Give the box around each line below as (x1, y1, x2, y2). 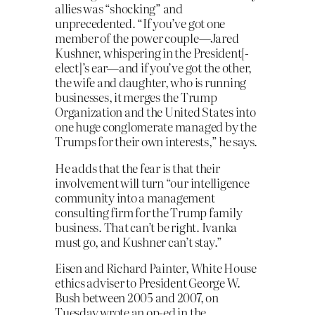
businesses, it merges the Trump (55, 87, 217, 105)
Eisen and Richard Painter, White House (55, 259, 257, 277)
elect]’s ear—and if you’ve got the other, (55, 58, 252, 76)
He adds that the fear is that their (55, 158, 220, 176)
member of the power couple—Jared (55, 28, 239, 46)
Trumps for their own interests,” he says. (55, 131, 258, 150)
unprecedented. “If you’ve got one (55, 13, 226, 32)
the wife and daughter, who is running (55, 72, 247, 91)
